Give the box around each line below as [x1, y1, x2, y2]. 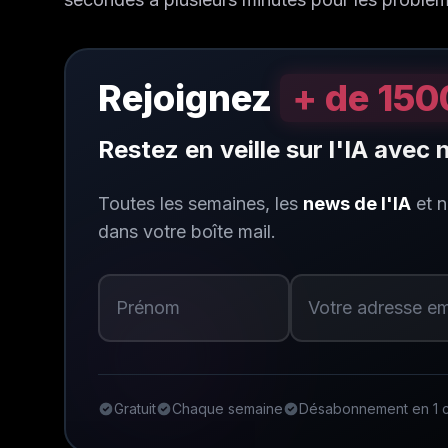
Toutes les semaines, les [98, 193, 303, 214]
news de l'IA [303, 193, 411, 214]
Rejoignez [98, 76, 280, 120]
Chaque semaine [172, 400, 283, 417]
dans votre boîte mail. [98, 221, 276, 242]
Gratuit [114, 400, 156, 417]
